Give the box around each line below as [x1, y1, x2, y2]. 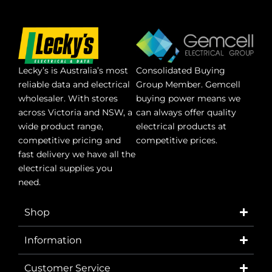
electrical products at [136, 121, 226, 132]
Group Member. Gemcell [136, 79, 240, 90]
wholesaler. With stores [18, 93, 118, 104]
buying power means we [136, 93, 240, 104]
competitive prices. [136, 135, 217, 146]
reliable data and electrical [18, 79, 130, 90]
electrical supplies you [18, 163, 112, 174]
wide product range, [18, 121, 103, 132]
